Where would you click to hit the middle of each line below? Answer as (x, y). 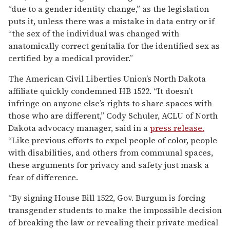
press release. (177, 128)
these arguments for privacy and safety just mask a (109, 165)
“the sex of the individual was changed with (94, 33)
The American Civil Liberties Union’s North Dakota (107, 78)
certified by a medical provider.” (71, 58)
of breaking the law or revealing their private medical (113, 222)
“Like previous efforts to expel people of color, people (113, 140)
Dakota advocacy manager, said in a (79, 128)
